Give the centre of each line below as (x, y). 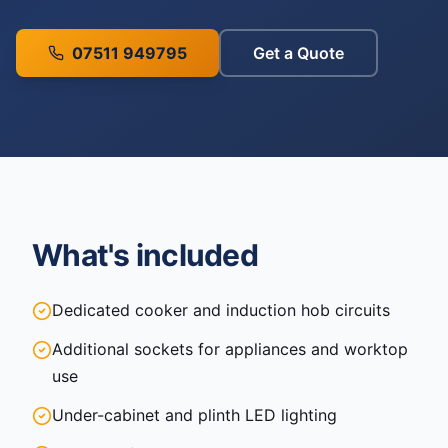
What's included (145, 255)
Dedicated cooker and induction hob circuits (221, 310)
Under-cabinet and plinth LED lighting (194, 415)
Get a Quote (298, 53)
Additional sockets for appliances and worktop (230, 349)
